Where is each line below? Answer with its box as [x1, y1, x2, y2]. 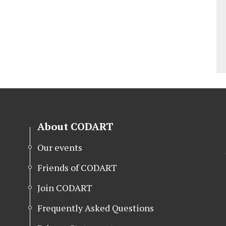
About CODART [37, 119, 114, 133]
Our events [37, 141, 82, 153]
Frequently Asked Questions [37, 201, 154, 214]
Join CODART [37, 181, 92, 194]
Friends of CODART [37, 161, 117, 174]
